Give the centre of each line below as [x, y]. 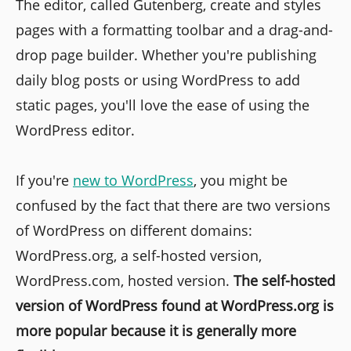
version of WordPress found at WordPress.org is [175, 305]
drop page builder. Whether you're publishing [166, 54]
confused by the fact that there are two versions [173, 205]
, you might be [241, 180]
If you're [44, 180]
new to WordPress [133, 180]
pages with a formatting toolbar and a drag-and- [174, 29]
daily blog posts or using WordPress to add [158, 80]
